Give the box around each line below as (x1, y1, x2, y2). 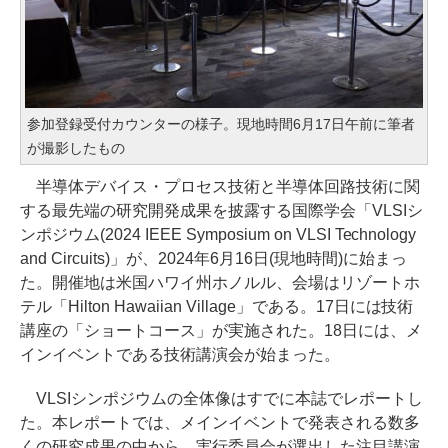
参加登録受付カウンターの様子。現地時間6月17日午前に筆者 (27, 115, 415, 132)
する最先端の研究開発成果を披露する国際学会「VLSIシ (20, 201, 423, 219)
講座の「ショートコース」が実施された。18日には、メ (20, 321, 422, 339)
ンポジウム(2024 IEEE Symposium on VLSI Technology (20, 225, 417, 243)
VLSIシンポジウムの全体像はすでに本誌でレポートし (20, 389, 423, 407)
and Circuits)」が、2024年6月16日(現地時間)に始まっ (20, 249, 407, 267)
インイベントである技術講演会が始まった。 (20, 345, 340, 363)
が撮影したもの (27, 139, 125, 156)
